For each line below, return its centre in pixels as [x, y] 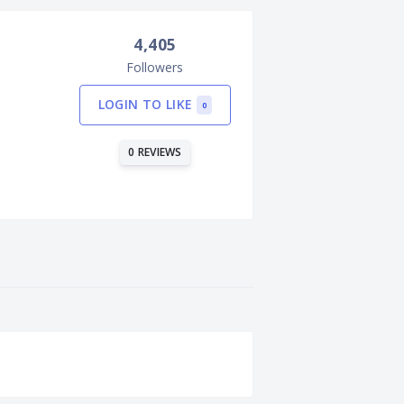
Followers [155, 67]
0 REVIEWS [155, 151]
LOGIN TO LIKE [147, 104]
